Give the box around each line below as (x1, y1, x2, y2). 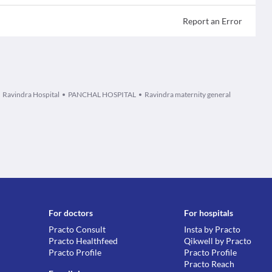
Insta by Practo (184, 224, 241, 234)
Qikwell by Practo (184, 236, 252, 246)
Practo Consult (49, 224, 106, 234)
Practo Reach (184, 259, 235, 269)
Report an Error (182, 16, 242, 26)
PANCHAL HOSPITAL (68, 90, 136, 99)
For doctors (49, 208, 93, 218)
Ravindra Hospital (2, 90, 59, 99)
